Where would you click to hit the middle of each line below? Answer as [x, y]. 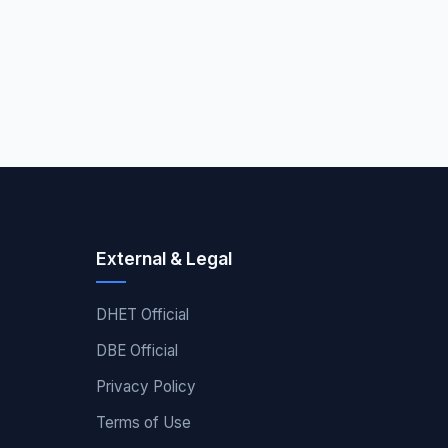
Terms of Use [143, 422]
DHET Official [142, 314]
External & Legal [164, 258]
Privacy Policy [146, 386]
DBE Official [137, 350]
